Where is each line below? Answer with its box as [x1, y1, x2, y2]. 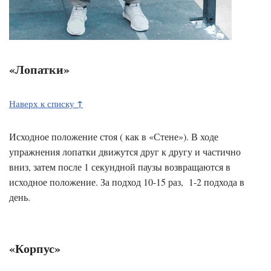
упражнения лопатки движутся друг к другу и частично [9, 145, 241, 158]
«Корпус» [9, 239, 60, 257]
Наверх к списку [9, 97, 77, 109]
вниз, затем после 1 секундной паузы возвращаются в [9, 160, 230, 173]
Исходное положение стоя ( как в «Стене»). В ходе [9, 129, 218, 143]
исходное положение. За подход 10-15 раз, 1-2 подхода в [9, 175, 244, 188]
